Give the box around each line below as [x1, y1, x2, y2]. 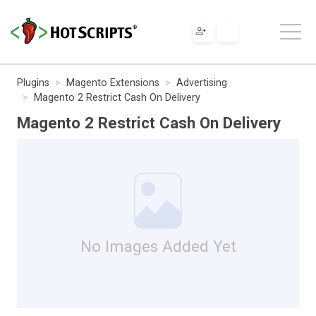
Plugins [17, 76, 49, 89]
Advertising [176, 76, 227, 89]
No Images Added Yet [80, 236, 236, 255]
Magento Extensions [66, 76, 159, 89]
